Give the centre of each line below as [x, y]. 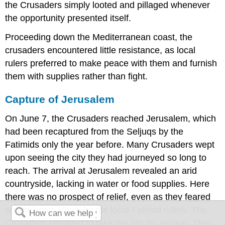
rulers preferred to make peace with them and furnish [111, 64]
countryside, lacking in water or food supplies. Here [107, 184]
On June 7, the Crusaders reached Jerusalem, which [111, 118]
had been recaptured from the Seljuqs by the [94, 131]
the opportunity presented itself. [68, 18]
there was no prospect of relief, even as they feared [108, 197]
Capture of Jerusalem [60, 99]
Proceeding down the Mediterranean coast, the [99, 37]
